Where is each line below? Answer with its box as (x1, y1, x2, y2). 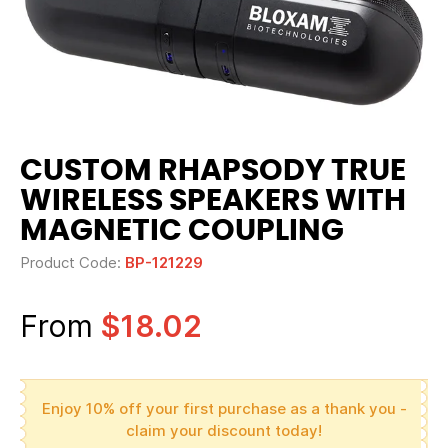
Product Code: (20, 253, 125, 272)
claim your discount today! (126, 421, 322, 440)
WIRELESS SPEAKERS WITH (20, 186, 406, 216)
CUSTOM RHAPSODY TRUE (20, 156, 406, 186)
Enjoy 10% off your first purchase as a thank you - (41, 399, 407, 418)
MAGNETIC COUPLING (20, 216, 344, 246)
